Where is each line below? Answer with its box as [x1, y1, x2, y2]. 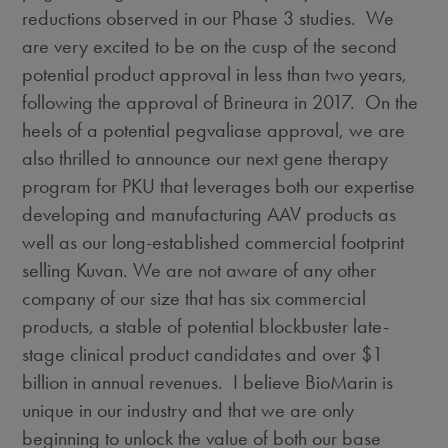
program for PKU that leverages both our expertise [22, 174, 416, 198]
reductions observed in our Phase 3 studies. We [22, 6, 395, 30]
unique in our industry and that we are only [22, 398, 355, 422]
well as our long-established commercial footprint [22, 230, 405, 254]
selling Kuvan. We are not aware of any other [22, 258, 377, 282]
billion [22, 370, 69, 394]
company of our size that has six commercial [22, 286, 367, 310]
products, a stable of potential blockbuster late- [22, 314, 390, 338]
